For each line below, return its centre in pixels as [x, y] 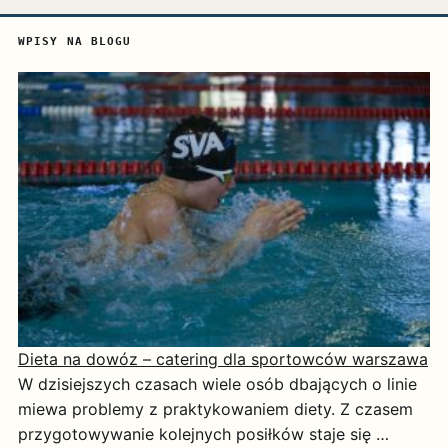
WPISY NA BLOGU [75, 42]
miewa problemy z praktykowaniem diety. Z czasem [215, 408]
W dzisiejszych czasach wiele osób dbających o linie [217, 383]
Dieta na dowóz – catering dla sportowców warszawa [223, 358]
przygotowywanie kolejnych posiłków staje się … [203, 433]
